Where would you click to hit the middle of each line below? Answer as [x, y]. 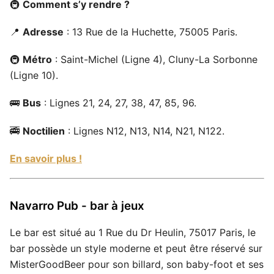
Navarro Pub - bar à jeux [77, 206]
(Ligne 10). [34, 76]
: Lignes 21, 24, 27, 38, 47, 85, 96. [119, 103]
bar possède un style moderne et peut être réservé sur [136, 249]
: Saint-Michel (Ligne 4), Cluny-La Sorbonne [155, 60]
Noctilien [44, 131]
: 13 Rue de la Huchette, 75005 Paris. [150, 32]
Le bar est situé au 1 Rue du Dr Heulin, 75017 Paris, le [133, 233]
